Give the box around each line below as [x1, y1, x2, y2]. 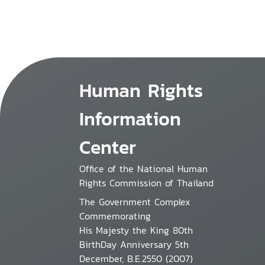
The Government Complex [79, 195, 191, 209]
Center [79, 133, 137, 161]
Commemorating [79, 209, 151, 223]
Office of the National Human [79, 161, 208, 176]
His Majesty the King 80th [79, 223, 193, 237]
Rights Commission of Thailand [79, 176, 214, 190]
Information [79, 105, 182, 133]
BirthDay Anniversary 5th [79, 237, 189, 251]
